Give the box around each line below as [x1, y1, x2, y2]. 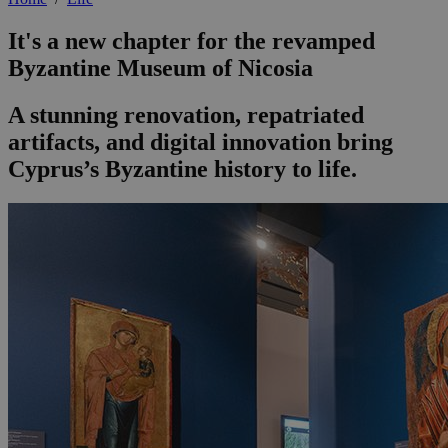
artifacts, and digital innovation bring [8, 129, 393, 156]
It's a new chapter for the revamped [8, 28, 375, 55]
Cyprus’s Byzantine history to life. [8, 156, 357, 183]
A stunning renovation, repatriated [8, 102, 364, 129]
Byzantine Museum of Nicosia [8, 55, 313, 82]
